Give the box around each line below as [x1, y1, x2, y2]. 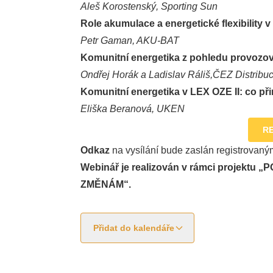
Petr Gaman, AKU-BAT [80, 35, 179, 46]
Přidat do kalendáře [93, 223, 174, 233]
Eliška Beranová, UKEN [80, 104, 185, 114]
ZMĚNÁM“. [80, 179, 131, 190]
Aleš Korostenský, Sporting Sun [80, 1, 218, 12]
